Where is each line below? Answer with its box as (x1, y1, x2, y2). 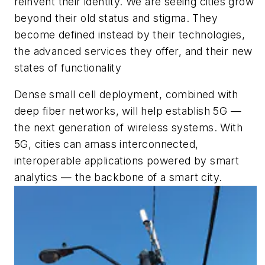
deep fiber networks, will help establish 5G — (14, 105, 241, 118)
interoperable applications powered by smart (14, 154, 240, 167)
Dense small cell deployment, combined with (14, 88, 238, 101)
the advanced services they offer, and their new (14, 44, 253, 57)
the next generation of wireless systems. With (14, 121, 243, 134)
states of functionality (14, 61, 122, 74)
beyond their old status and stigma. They (14, 11, 218, 24)
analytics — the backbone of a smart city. (14, 171, 222, 184)
